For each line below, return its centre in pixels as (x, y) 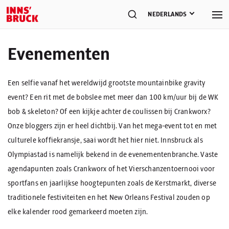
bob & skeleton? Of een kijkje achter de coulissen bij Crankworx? (109, 112)
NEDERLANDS (167, 14)
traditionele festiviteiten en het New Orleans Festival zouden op (109, 198)
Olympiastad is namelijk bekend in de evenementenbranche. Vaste (113, 155)
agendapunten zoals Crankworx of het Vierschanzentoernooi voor (111, 169)
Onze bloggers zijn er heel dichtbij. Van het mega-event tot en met (112, 126)
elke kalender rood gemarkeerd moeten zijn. (78, 212)
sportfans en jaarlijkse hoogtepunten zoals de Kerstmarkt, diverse (112, 184)
